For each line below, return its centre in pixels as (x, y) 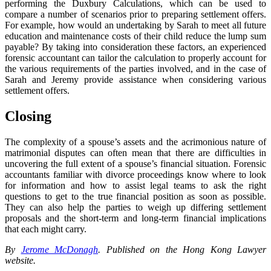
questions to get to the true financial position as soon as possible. (135, 197)
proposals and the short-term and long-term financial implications (135, 218)
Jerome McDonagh (59, 250)
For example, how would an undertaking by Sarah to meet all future (135, 25)
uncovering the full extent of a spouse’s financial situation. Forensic (135, 164)
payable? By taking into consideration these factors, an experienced (135, 47)
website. (20, 261)
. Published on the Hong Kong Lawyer (182, 250)
